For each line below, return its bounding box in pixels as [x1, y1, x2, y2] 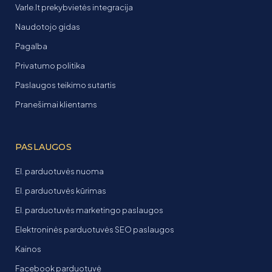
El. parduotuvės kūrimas [15, 185, 106, 195]
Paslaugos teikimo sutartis [15, 80, 116, 90]
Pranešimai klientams [15, 99, 97, 109]
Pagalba [15, 41, 47, 51]
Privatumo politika [15, 60, 85, 70]
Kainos [15, 243, 41, 254]
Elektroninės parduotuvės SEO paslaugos [15, 224, 174, 234]
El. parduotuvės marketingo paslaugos [15, 205, 163, 215]
